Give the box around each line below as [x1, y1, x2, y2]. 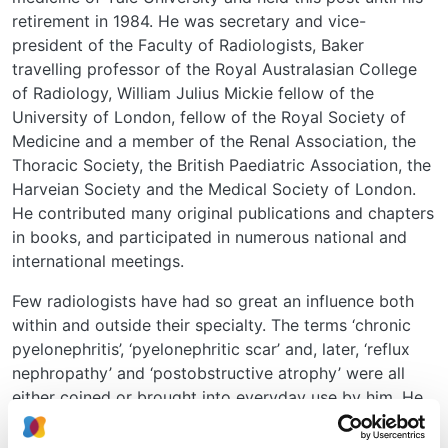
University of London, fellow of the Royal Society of [12, 107, 406, 128]
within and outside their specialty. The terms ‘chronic [12, 315, 411, 336]
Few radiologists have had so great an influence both [12, 291, 414, 312]
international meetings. [12, 251, 184, 272]
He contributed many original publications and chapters [12, 203, 434, 224]
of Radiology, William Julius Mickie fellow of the [12, 83, 374, 104]
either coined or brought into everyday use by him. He [12, 387, 423, 408]
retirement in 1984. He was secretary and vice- [12, 11, 366, 32]
